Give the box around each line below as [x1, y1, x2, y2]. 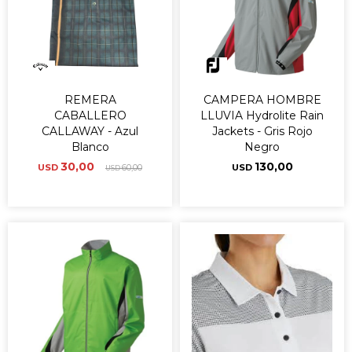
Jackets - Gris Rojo [211, 124, 313, 138]
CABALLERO [53, 108, 126, 123]
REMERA [64, 93, 116, 107]
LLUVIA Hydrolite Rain [200, 108, 324, 123]
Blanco [71, 140, 109, 154]
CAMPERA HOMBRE [203, 93, 321, 107]
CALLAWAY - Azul [42, 124, 138, 138]
